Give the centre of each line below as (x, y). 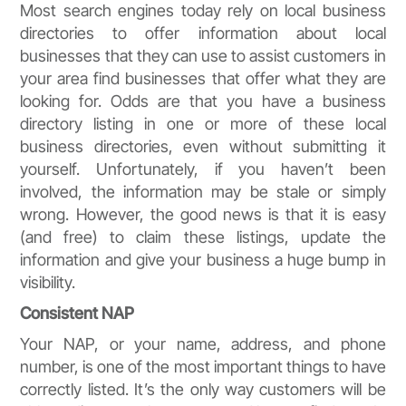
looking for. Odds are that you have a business (203, 101)
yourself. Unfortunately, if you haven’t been (203, 169)
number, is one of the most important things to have (203, 367)
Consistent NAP (77, 314)
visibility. (48, 283)
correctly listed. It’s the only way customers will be (203, 390)
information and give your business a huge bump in (203, 260)
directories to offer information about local (203, 34)
